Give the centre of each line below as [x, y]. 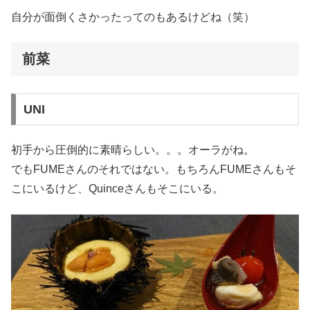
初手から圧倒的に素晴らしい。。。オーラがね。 [133, 150]
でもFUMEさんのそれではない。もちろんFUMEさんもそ [154, 170]
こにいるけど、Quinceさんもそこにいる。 [117, 189]
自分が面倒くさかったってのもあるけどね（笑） [133, 17]
